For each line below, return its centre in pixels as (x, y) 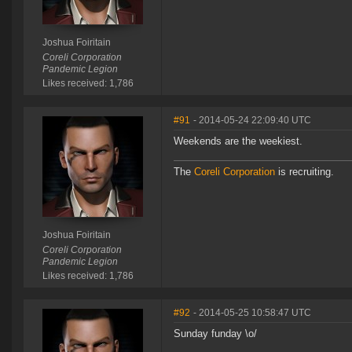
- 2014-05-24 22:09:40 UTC (252, 121)
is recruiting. (304, 172)
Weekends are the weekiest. (238, 141)
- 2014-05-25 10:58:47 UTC (252, 313)
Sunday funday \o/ (215, 334)
